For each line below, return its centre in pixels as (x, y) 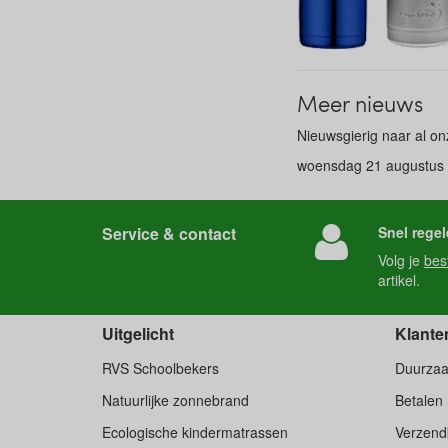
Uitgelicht (138, 333)
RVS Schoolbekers (160, 368)
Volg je (401, 260)
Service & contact (169, 233)
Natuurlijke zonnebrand (175, 400)
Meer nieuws (360, 103)
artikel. (399, 280)
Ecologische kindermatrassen (195, 432)
